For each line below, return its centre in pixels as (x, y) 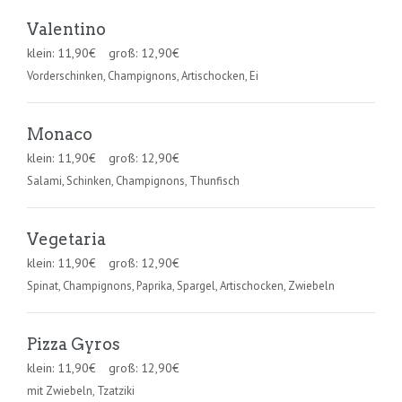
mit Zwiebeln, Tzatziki (81, 391)
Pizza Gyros (74, 344)
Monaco (60, 134)
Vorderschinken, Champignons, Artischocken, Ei (143, 76)
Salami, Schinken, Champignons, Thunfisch (133, 181)
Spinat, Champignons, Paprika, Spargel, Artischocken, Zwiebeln (181, 286)
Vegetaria (66, 239)
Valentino (66, 29)
